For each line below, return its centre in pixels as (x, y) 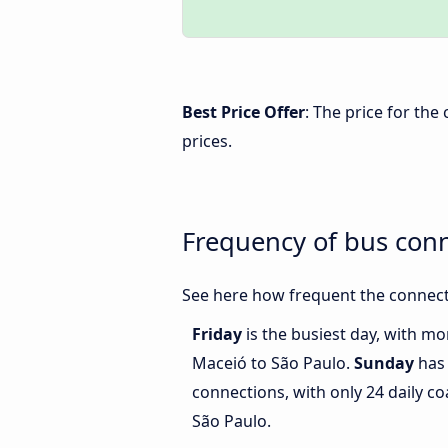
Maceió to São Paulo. (273, 363)
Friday (219, 334)
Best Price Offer (243, 112)
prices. (207, 141)
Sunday (384, 363)
